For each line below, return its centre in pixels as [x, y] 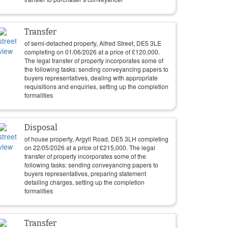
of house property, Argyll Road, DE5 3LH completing [96, 139]
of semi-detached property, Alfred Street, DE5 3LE [93, 43]
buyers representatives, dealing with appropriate [91, 78]
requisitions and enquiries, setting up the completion [96, 86]
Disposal [41, 127]
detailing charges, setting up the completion [84, 182]
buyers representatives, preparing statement [85, 173]
